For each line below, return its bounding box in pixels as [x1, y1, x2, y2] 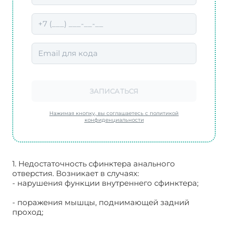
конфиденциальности [84, 116, 144, 123]
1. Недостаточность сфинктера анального [12, 158, 175, 168]
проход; [12, 207, 43, 217]
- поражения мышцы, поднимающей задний [12, 197, 189, 207]
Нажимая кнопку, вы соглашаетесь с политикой [49, 109, 179, 117]
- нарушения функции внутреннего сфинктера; [12, 178, 198, 188]
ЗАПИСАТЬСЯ [89, 87, 139, 95]
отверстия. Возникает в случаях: [12, 168, 139, 178]
